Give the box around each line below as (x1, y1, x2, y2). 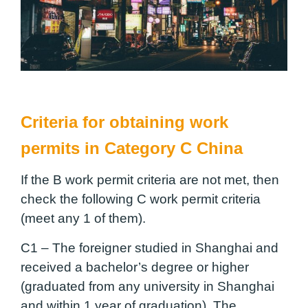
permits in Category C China (21, 139, 243, 158)
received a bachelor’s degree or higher (21, 259, 249, 274)
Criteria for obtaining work (21, 113, 228, 132)
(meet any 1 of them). (21, 211, 146, 226)
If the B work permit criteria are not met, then (21, 173, 279, 188)
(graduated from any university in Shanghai (21, 278, 274, 294)
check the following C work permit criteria (21, 192, 261, 207)
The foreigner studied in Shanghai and (49, 240, 278, 255)
